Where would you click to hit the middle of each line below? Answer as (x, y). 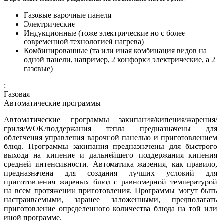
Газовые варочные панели (68, 15)
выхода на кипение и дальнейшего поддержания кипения (110, 155)
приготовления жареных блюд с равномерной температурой (110, 182)
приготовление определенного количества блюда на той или (110, 209)
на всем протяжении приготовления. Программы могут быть (110, 191)
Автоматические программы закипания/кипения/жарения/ (110, 120)
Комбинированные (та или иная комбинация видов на (115, 51)
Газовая (17, 94)
